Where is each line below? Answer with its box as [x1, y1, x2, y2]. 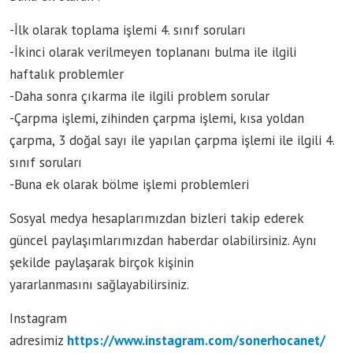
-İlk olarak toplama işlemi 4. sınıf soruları [9, 21, 246, 39]
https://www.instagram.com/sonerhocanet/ [67, 332, 325, 350]
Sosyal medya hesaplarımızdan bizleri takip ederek [9, 210, 303, 228]
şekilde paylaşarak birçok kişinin [9, 254, 194, 272]
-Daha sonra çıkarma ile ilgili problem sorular [9, 87, 269, 106]
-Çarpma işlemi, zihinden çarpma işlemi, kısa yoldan [9, 110, 304, 128]
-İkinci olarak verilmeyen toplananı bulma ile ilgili [9, 43, 296, 61]
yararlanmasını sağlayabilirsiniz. [9, 276, 189, 294]
